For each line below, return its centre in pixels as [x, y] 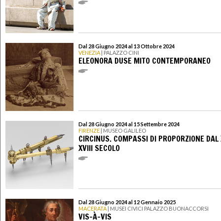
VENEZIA [89, 52]
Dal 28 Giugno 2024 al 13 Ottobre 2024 [127, 46]
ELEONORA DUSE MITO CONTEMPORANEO [145, 61]
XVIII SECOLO [99, 148]
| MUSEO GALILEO [123, 130]
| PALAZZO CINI [120, 52]
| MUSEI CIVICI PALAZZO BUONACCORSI [158, 208]
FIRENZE [89, 130]
